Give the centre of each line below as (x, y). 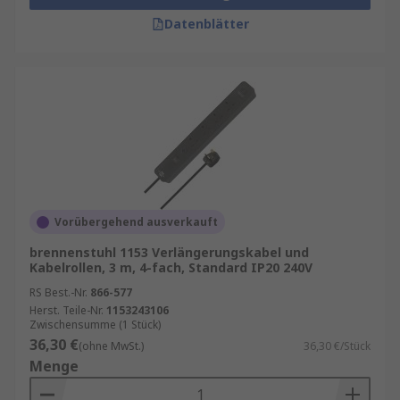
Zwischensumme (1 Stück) (95, 325)
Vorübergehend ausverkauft (136, 222)
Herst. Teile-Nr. (67, 310)
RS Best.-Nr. (58, 292)
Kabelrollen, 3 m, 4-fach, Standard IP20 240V (171, 267)
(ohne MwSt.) (111, 346)
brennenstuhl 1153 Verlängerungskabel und (169, 252)
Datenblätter (206, 24)
